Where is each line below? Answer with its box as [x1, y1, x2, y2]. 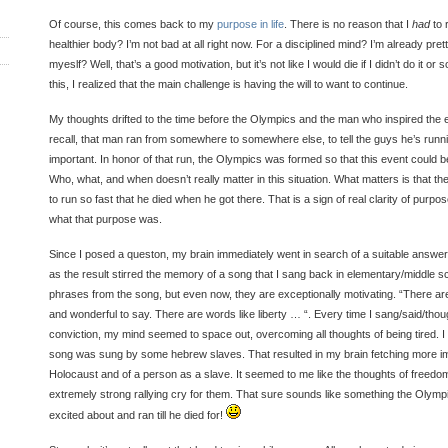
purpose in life [217, 18, 284, 30]
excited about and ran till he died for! [49, 409, 226, 421]
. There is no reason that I [284, 18, 412, 30]
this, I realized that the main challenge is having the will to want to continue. [49, 78, 408, 90]
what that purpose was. [49, 213, 162, 225]
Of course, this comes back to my [49, 18, 217, 30]
